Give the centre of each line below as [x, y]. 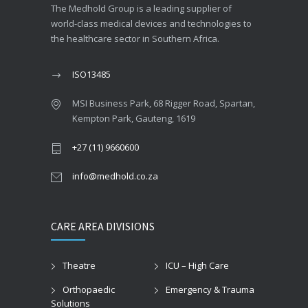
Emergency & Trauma [210, 289]
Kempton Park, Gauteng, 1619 [134, 118]
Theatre [79, 265]
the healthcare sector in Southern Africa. [135, 38]
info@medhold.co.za [115, 176]
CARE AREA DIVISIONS [103, 226]
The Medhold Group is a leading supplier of [141, 8]
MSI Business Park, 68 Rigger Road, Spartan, [164, 103]
